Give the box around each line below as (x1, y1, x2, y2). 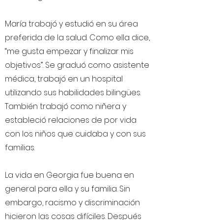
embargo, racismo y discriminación (5, 197, 140, 208)
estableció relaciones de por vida (5, 114, 137, 126)
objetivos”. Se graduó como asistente (5, 59, 149, 71)
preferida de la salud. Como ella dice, (5, 32, 150, 43)
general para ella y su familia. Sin (5, 183, 130, 194)
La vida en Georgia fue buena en (5, 169, 134, 181)
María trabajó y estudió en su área (5, 18, 138, 29)
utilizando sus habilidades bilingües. (5, 87, 141, 98)
